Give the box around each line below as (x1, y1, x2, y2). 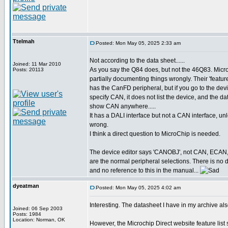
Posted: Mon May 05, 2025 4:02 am (96, 185, 181, 190)
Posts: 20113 (13, 67, 44, 72)
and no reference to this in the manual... (90, 167, 200, 174)
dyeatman (13, 183, 39, 189)
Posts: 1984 (13, 211, 41, 217)
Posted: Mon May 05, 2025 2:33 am (96, 40, 181, 46)
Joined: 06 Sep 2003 (13, 206, 63, 211)
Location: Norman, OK (13, 217, 65, 222)
